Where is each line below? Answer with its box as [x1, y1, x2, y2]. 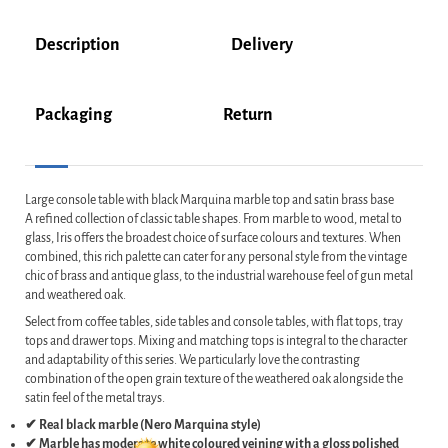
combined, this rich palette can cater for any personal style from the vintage [25, 250, 407, 265]
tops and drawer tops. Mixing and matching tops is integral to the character [25, 334, 407, 349]
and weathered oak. [25, 288, 126, 303]
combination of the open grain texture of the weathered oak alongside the [25, 372, 403, 387]
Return [223, 106, 273, 125]
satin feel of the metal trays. [25, 391, 165, 406]
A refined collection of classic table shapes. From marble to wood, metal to [25, 212, 402, 227]
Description [35, 36, 120, 55]
